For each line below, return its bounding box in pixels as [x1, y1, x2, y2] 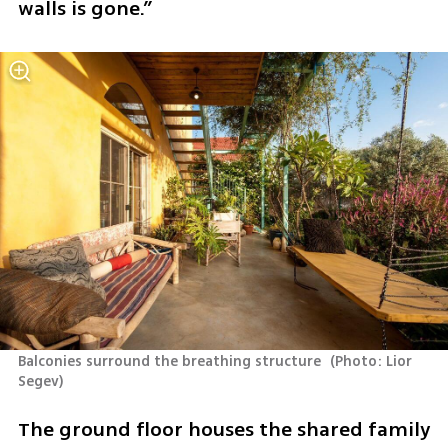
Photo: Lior [335, 350, 413, 372]
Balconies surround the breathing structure [17, 350, 325, 372]
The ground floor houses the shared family [17, 415, 431, 445]
